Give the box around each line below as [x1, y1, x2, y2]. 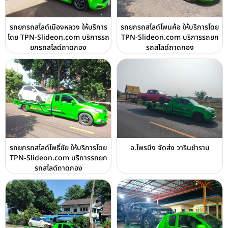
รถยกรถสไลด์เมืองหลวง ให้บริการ [9, 22, 107, 33]
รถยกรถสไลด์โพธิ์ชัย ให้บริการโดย [10, 142, 107, 154]
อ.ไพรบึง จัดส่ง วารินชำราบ [130, 142, 210, 154]
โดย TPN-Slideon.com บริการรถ [7, 32, 109, 43]
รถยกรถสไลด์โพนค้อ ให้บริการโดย [121, 22, 219, 33]
